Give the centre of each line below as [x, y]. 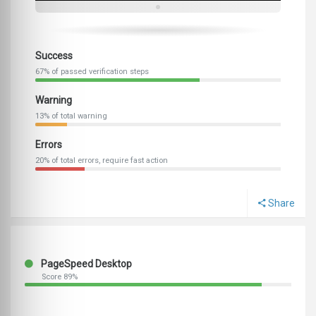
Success [54, 56]
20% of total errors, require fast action [102, 161]
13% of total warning [71, 116]
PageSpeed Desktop [85, 264]
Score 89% [60, 277]
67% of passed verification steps [92, 72]
